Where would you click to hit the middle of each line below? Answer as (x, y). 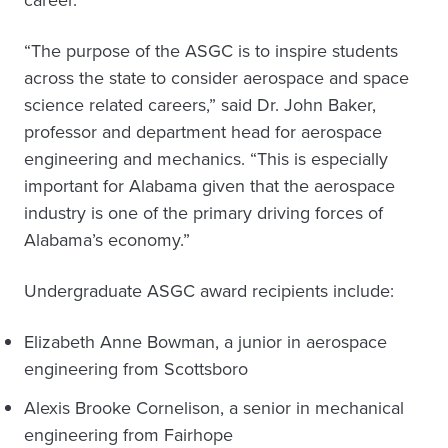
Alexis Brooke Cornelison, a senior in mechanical (214, 408)
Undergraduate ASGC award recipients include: (209, 291)
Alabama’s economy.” (107, 240)
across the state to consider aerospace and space (216, 78)
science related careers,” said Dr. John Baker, (200, 105)
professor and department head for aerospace (203, 132)
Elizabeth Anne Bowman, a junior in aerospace (205, 342)
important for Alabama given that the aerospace (209, 186)
